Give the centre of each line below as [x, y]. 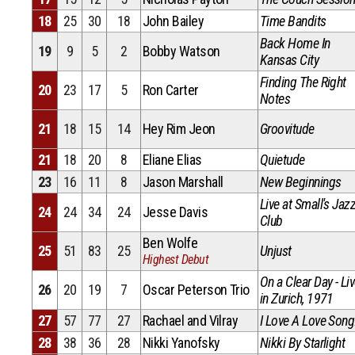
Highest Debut [176, 260]
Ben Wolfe [170, 243]
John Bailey [174, 21]
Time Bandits [293, 21]
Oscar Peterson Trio [196, 290]
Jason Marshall [183, 182]
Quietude [282, 160]
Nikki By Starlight [303, 343]
